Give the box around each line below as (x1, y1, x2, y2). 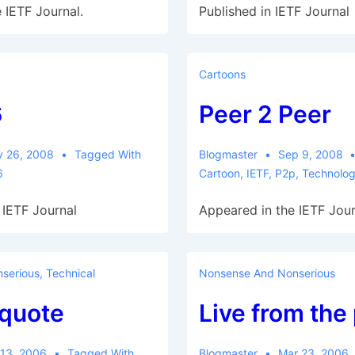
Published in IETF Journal (198, 3, 349, 19)
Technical (45, 266, 95, 280)
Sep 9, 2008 (277, 147, 343, 161)
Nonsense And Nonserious (198, 266, 335, 280)
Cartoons (198, 67, 246, 81)
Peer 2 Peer (198, 100, 331, 128)
